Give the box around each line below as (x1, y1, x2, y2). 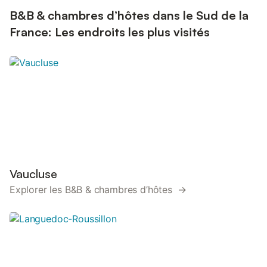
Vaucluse (10, 166, 57, 181)
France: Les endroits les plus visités (10, 24, 210, 39)
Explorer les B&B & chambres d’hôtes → (10, 184, 187, 195)
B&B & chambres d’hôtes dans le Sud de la (10, 8, 249, 23)
